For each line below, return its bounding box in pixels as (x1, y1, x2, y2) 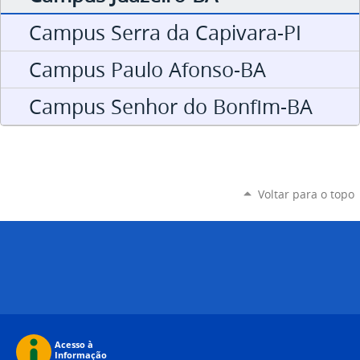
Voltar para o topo (257, 186, 354, 202)
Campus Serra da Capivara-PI (29, 18, 301, 46)
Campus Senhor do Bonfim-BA (29, 92, 313, 120)
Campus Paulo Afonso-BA (29, 55, 266, 83)
